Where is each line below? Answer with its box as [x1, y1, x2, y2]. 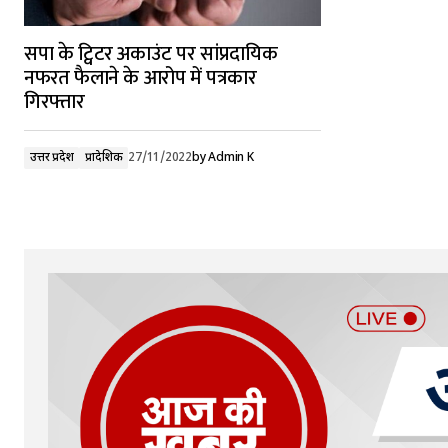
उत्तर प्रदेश [30, 150, 74, 166]
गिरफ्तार [24, 85, 85, 119]
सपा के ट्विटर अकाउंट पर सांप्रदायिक [24, 37, 278, 71]
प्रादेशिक [85, 150, 123, 166]
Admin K [208, 150, 254, 166]
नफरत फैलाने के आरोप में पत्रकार [24, 61, 257, 95]
